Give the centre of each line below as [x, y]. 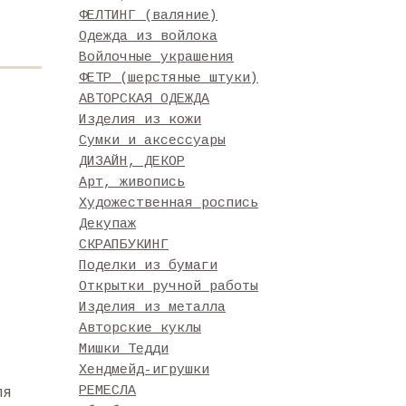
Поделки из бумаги [148, 266]
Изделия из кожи [140, 120]
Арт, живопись [132, 183]
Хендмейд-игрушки [144, 370]
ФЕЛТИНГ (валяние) [148, 16]
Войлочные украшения [156, 58]
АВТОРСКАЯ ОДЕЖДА [144, 99]
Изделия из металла [152, 308]
